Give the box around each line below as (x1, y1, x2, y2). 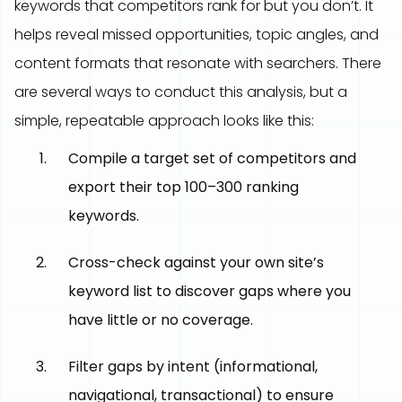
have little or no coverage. (68, 310, 253, 330)
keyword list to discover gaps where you (68, 281, 351, 301)
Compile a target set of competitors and (68, 148, 356, 169)
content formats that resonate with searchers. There (14, 53, 381, 74)
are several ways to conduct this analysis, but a (14, 82, 347, 102)
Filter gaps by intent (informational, (68, 356, 318, 377)
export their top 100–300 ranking (68, 177, 299, 197)
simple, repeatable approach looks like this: (14, 110, 314, 131)
